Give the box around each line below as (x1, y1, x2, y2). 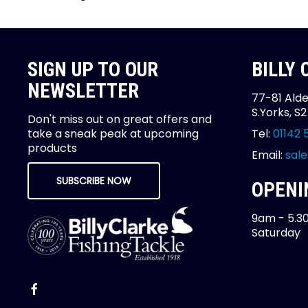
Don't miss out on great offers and (27, 111, 212, 128)
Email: (252, 147, 285, 164)
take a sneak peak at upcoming (27, 126, 199, 142)
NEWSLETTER (27, 79, 139, 103)
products (27, 140, 77, 157)
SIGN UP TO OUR (27, 58, 158, 82)
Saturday (252, 225, 300, 241)
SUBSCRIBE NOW (56, 174, 131, 188)
